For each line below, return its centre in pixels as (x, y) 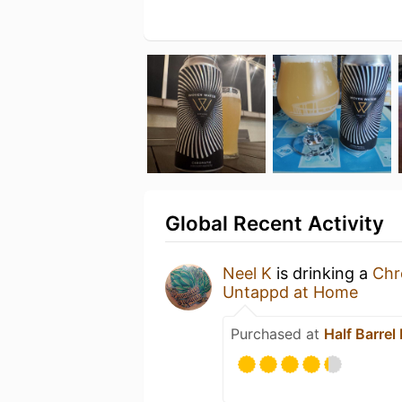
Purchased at (277, 334)
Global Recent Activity (275, 223)
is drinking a (322, 273)
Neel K (247, 273)
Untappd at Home (290, 292)
